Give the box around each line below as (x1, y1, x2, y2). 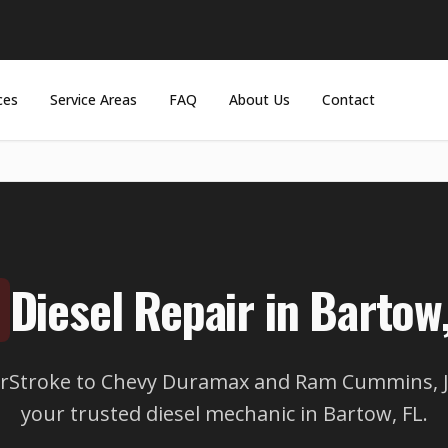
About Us (229, 90, 291, 109)
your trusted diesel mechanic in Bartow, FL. (20, 400, 428, 427)
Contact (322, 90, 376, 109)
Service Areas (50, 90, 138, 109)
